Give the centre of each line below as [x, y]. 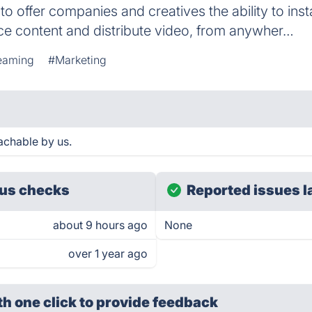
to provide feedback [149, 302]
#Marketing [78, 60]
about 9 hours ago [100, 225]
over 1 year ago [108, 253]
